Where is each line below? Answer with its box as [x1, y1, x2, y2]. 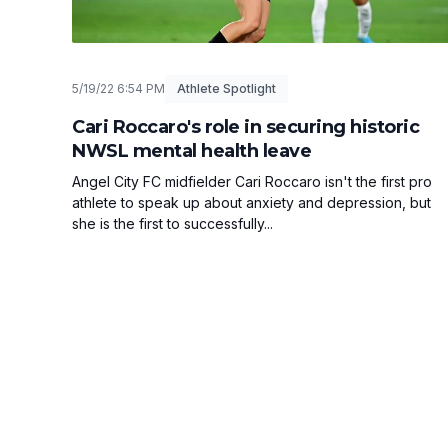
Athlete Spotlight [177, 80, 276, 96]
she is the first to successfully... [72, 214, 273, 232]
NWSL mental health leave [72, 139, 311, 162]
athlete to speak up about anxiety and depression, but [72, 193, 431, 211]
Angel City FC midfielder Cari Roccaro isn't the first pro [72, 172, 432, 190]
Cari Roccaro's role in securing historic [72, 115, 419, 138]
